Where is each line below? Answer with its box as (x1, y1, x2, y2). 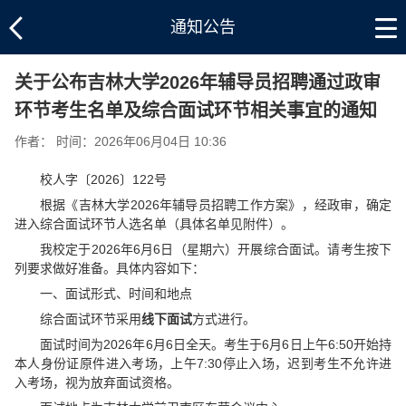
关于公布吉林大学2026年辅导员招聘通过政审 (14, 72, 381, 92)
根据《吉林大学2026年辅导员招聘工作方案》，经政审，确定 (40, 198, 391, 212)
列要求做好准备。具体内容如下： (14, 261, 205, 275)
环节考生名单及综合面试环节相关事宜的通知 (14, 101, 377, 121)
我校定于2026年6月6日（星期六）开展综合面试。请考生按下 (40, 242, 391, 256)
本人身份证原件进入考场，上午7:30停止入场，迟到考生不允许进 (14, 356, 391, 371)
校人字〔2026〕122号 (40, 172, 167, 187)
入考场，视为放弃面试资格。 (14, 375, 179, 390)
